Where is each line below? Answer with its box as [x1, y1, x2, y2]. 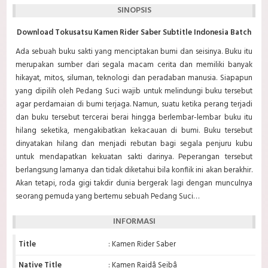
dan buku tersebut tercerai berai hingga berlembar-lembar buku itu [16, 111, 252, 124]
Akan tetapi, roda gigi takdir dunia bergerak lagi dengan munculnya [16, 177, 252, 190]
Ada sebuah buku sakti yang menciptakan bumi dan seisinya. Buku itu [16, 45, 252, 59]
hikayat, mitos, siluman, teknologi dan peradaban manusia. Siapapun [16, 72, 252, 85]
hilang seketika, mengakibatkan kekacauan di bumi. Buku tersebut [16, 124, 252, 138]
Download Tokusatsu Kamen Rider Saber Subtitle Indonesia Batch [17, 26, 251, 39]
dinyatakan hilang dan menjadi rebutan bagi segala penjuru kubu [16, 138, 252, 151]
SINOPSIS [117, 4, 151, 18]
